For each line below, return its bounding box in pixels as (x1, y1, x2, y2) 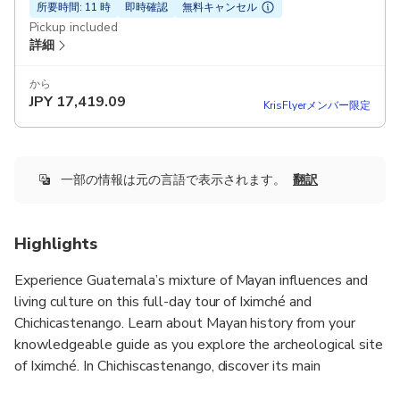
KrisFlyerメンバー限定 (262, 97, 371, 112)
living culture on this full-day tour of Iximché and (14, 292, 312, 312)
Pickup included (29, 18, 118, 36)
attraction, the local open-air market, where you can (14, 378, 336, 398)
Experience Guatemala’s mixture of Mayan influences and (14, 271, 369, 291)
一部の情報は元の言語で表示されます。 (61, 171, 286, 188)
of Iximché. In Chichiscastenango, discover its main (14, 356, 321, 377)
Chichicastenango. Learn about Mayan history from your (14, 313, 356, 334)
